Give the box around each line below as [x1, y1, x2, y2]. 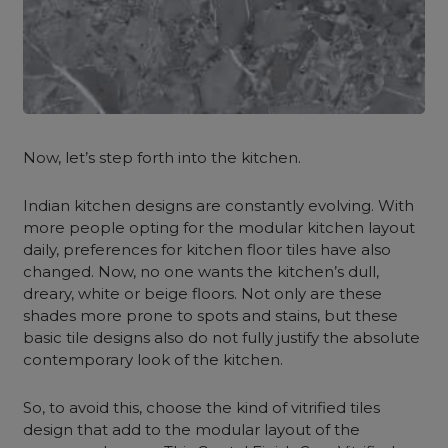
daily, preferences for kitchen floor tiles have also [23, 240, 392, 259]
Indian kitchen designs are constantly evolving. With [23, 196, 415, 215]
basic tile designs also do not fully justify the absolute [23, 328, 421, 347]
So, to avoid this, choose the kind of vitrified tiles [23, 398, 381, 417]
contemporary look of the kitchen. [23, 350, 284, 369]
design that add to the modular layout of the [23, 420, 361, 439]
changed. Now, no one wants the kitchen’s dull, [23, 262, 380, 281]
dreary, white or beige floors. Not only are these [23, 284, 383, 303]
